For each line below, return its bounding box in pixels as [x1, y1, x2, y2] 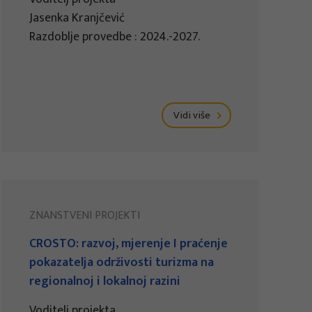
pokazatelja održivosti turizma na [29, 252, 214, 274]
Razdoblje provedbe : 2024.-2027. [29, 26, 201, 48]
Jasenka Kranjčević [29, 8, 125, 29]
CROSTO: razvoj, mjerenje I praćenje [29, 233, 228, 255]
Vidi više [173, 107, 213, 125]
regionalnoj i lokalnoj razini [29, 271, 181, 292]
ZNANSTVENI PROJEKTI [29, 206, 141, 226]
